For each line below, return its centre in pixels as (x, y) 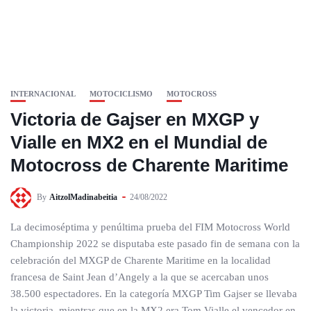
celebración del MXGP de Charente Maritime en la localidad (141, 260)
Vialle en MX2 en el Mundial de (139, 142)
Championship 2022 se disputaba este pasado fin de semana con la (155, 244)
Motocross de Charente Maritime (149, 165)
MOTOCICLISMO (121, 94)
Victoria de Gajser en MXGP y (135, 119)
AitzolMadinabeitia (83, 197)
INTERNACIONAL (43, 94)
